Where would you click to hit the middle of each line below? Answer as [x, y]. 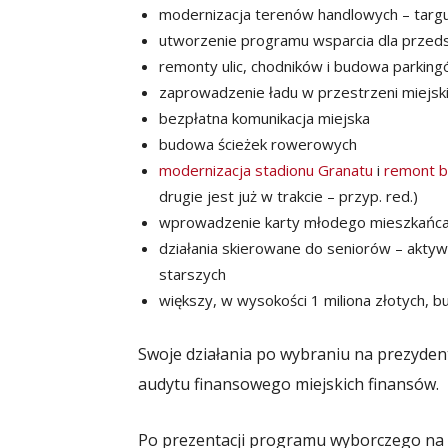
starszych [192, 273]
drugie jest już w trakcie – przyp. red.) [288, 195]
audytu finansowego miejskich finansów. [288, 383]
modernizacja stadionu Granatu [266, 169]
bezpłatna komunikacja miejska [264, 117]
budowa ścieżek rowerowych [258, 143]
